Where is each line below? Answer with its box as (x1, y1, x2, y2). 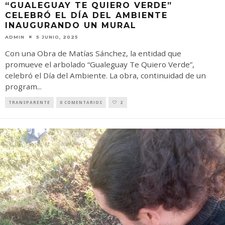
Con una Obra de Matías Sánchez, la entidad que (5, 48, 181, 58)
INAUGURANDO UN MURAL (5, 20, 137, 30)
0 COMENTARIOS (60, 99, 102, 105)
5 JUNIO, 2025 (36, 34, 78, 40)
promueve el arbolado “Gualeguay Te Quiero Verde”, (5, 59, 194, 69)
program (5, 81, 37, 91)
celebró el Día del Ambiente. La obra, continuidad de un (5, 70, 206, 80)
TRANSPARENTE (9, 99, 50, 105)
